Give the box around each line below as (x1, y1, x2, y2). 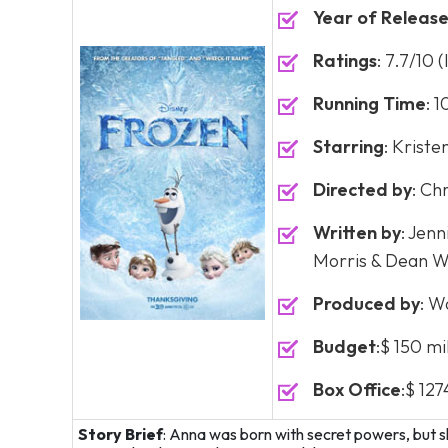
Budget (313, 335, 376, 358)
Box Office (313, 378, 401, 401)
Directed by (313, 178, 412, 201)
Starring (313, 135, 384, 158)
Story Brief (78, 424, 163, 444)
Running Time (313, 92, 426, 115)
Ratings (313, 49, 377, 72)
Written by (313, 221, 401, 244)
